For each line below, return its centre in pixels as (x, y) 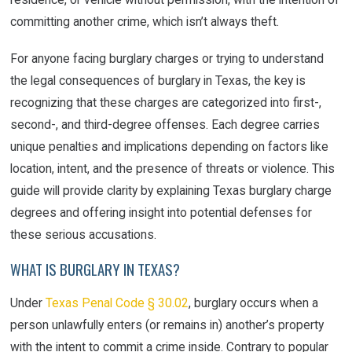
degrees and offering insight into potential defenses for (161, 212)
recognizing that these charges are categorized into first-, (166, 102)
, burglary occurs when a (254, 303)
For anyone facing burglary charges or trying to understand (167, 58)
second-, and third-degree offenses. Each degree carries (165, 124)
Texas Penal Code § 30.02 (117, 303)
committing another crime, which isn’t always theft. (145, 22)
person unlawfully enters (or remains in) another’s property (167, 325)
